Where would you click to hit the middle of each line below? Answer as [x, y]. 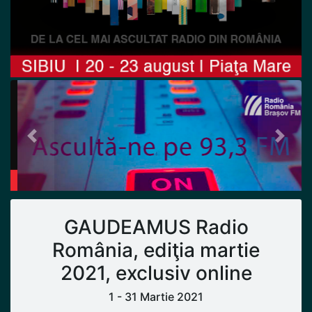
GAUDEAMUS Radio [156, 227]
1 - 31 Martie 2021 [156, 297]
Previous [54, 144]
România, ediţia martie [156, 250]
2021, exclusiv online [156, 273]
